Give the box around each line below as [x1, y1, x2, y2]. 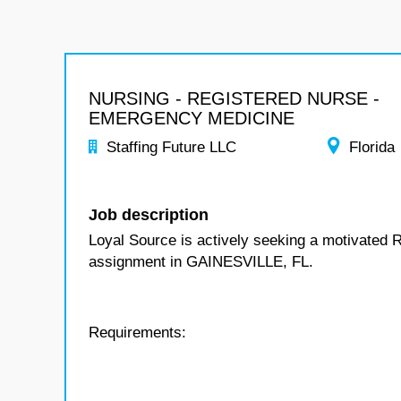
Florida [349, 139, 396, 156]
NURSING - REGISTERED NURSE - [89, 89, 380, 108]
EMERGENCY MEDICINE [89, 108, 294, 128]
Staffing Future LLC [107, 139, 236, 156]
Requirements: [89, 324, 186, 341]
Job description [89, 206, 209, 224]
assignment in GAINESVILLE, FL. [89, 253, 313, 270]
